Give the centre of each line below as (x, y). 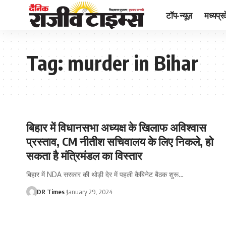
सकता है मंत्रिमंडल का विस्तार (84, 155)
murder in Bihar (133, 63)
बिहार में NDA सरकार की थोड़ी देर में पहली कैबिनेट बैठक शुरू (102, 174)
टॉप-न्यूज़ (179, 15)
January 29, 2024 (89, 192)
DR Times (50, 192)
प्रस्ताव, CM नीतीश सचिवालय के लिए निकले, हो (120, 141)
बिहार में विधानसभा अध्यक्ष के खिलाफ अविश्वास (116, 127)
